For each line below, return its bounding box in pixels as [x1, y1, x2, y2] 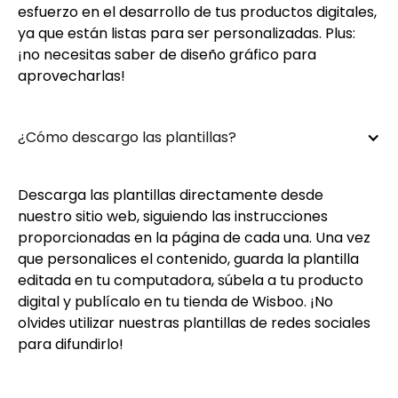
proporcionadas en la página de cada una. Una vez [18, 227, 370, 248]
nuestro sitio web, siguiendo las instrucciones [18, 206, 328, 227]
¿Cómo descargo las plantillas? [18, 127, 236, 147]
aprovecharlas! [18, 66, 125, 86]
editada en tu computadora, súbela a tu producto [18, 270, 363, 291]
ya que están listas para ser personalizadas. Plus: [18, 23, 355, 44]
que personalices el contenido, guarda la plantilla [18, 249, 359, 269]
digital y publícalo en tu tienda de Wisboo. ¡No [18, 291, 333, 312]
